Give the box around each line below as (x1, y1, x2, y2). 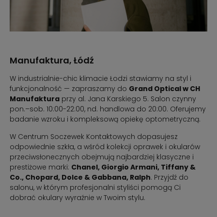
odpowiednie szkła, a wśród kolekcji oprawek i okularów (10, 142, 200, 152)
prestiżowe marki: (10, 162, 71, 172)
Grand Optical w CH (129, 84, 200, 94)
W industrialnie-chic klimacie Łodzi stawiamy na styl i (10, 74, 191, 84)
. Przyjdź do (151, 172, 188, 183)
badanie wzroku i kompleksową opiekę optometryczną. (10, 114, 201, 124)
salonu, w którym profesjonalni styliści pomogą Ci (10, 183, 181, 193)
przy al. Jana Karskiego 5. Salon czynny (60, 94, 196, 104)
